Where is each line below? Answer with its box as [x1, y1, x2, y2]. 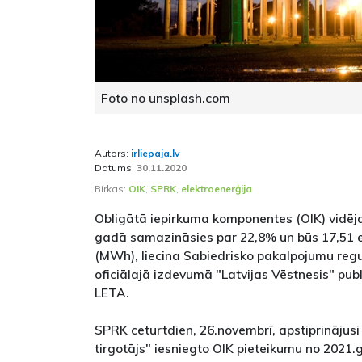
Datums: [95, 162, 137, 174]
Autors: [95, 147, 131, 159]
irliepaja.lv [131, 147, 180, 159]
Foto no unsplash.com [101, 90, 230, 106]
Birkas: [95, 183, 128, 195]
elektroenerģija [181, 183, 252, 195]
